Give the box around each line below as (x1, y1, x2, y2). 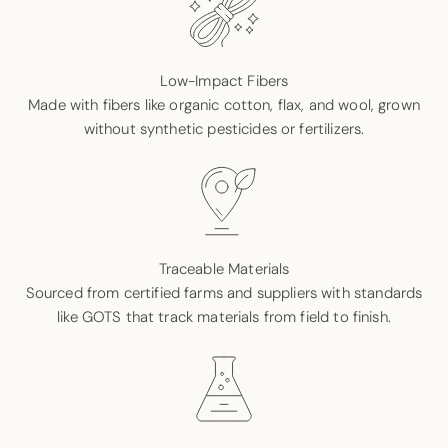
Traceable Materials (158, 258, 290, 279)
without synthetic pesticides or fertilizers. (83, 118, 365, 139)
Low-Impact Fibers (159, 70, 289, 91)
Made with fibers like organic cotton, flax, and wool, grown (28, 94, 420, 115)
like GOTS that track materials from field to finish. (57, 306, 391, 327)
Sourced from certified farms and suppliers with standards (25, 282, 423, 303)
